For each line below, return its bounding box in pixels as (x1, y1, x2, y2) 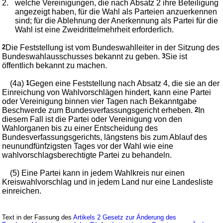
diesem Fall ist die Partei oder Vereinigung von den (2, 115, 183, 123)
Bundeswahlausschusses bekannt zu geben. (2, 52, 162, 61)
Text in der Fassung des (2, 214, 74, 221)
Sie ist (165, 52, 188, 61)
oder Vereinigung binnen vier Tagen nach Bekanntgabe (2, 97, 197, 106)
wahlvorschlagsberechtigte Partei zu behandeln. (2, 151, 172, 159)
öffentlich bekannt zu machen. (2, 61, 108, 70)
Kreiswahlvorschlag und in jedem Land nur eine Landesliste (2, 178, 214, 186)
